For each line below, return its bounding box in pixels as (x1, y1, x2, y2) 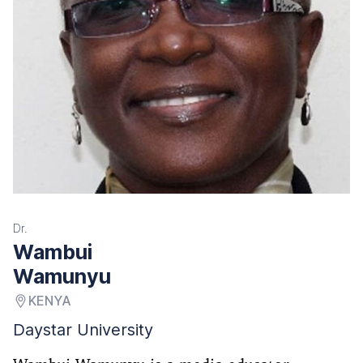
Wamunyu (13, 264, 111, 289)
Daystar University (13, 320, 153, 340)
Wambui (13, 240, 92, 265)
